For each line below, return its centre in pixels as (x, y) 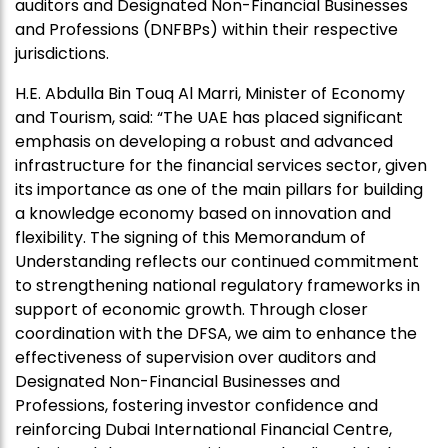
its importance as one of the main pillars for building (219, 190)
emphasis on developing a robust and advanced (204, 142)
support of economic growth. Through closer (191, 310)
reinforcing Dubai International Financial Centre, (203, 430)
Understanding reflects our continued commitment (217, 262)
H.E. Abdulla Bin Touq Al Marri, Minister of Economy (210, 94)
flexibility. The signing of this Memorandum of (190, 238)
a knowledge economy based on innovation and (203, 214)
